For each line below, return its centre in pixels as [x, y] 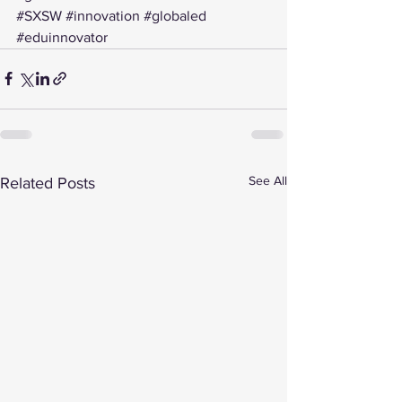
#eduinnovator [62, 37]
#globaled [175, 15]
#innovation [103, 15]
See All [268, 180]
